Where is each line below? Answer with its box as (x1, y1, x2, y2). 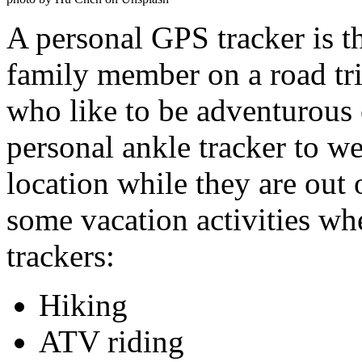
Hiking (39, 287, 128, 322)
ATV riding (39, 323, 184, 359)
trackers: (6, 238, 115, 273)
